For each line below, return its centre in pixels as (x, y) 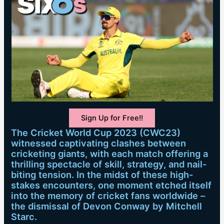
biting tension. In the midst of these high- (102, 175)
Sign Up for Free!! (112, 118)
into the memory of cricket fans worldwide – (108, 196)
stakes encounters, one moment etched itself (111, 185)
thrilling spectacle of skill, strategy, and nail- (109, 164)
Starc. (24, 217)
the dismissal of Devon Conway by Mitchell (107, 206)
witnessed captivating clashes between (99, 143)
